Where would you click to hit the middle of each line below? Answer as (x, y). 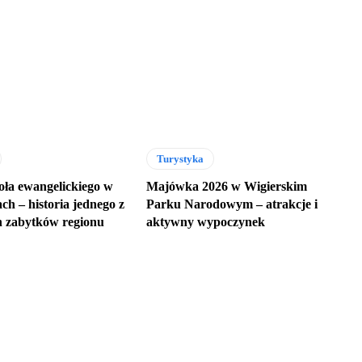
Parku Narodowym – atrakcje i (232, 204)
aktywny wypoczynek (205, 221)
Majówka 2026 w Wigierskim (226, 186)
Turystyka (180, 158)
